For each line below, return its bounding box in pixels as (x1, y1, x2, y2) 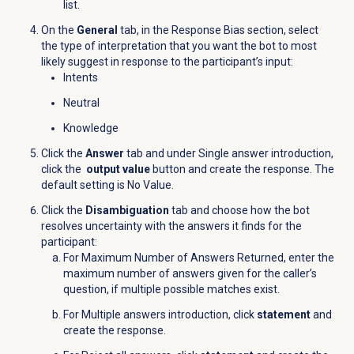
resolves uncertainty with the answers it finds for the (40, 220, 302, 233)
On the (40, 24, 77, 37)
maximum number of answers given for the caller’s (62, 267, 317, 281)
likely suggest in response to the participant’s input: (40, 55, 293, 69)
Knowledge (62, 122, 119, 135)
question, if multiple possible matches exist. (62, 283, 280, 296)
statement (256, 308, 311, 322)
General (76, 24, 118, 37)
